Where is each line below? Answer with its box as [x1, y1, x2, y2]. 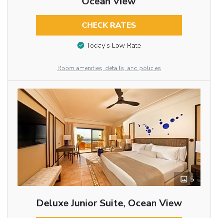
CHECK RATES [81, 20, 136, 31]
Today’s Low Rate [86, 41, 141, 51]
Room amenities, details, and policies [57, 64, 161, 73]
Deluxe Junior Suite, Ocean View [36, 197, 182, 210]
